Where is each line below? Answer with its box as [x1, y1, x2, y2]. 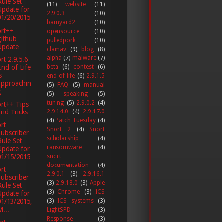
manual [84, 81, 105, 88]
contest [73, 63, 94, 70]
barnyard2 [47, 18, 75, 26]
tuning [47, 99, 64, 106]
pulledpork [47, 36, 76, 44]
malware [72, 54, 96, 61]
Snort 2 [47, 125, 71, 133]
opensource [47, 27, 79, 35]
